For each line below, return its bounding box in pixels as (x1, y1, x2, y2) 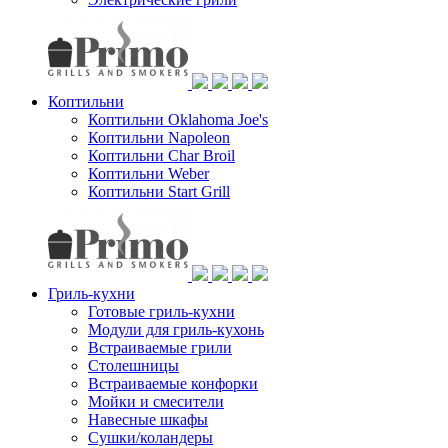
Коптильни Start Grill (88, 182, 230, 200)
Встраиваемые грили (88, 338, 232, 356)
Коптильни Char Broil (88, 146, 235, 164)
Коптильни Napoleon (88, 128, 230, 146)
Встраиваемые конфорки (88, 374, 258, 392)
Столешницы (88, 356, 179, 374)
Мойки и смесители (88, 392, 224, 410)
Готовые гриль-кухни (88, 302, 235, 320)
